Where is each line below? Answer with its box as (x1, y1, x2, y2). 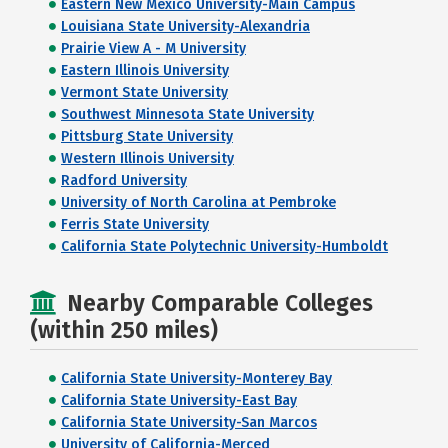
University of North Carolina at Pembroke (61, 194, 336, 211)
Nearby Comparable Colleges (67, 289, 373, 317)
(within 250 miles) (30, 316, 218, 344)
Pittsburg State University (61, 128, 233, 145)
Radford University (61, 172, 187, 189)
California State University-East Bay (61, 392, 297, 409)
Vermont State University (61, 84, 228, 101)
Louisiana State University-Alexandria (61, 18, 310, 35)
